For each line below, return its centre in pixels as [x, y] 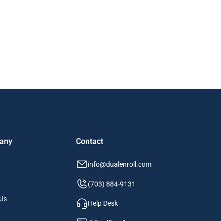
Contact [90, 141]
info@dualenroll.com [120, 165]
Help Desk [103, 203]
